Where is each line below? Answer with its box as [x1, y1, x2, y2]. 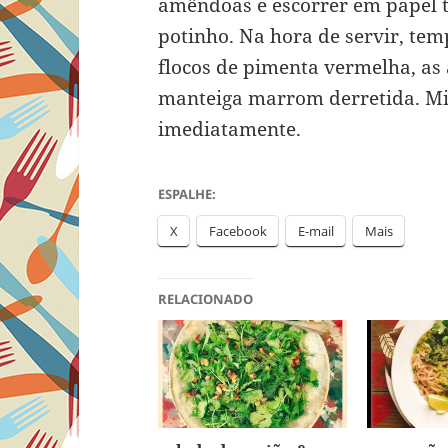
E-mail [298, 222, 335, 241]
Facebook [209, 222, 268, 241]
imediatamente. [158, 116, 302, 143]
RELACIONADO [158, 290, 254, 309]
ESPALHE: [158, 185, 217, 204]
